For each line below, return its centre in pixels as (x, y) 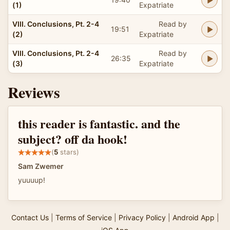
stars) (69, 152)
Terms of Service (83, 217)
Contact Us (30, 217)
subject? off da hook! (73, 139)
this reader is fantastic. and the (99, 123)
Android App (193, 217)
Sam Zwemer (41, 166)
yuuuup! (32, 180)
